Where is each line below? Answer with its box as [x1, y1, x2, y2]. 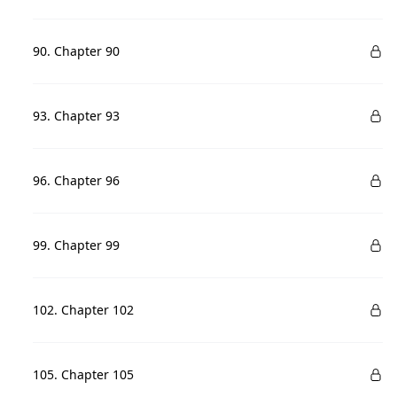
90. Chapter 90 [33, 43, 121, 59]
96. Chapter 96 [33, 172, 121, 189]
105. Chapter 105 [33, 366, 135, 383]
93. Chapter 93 [33, 107, 121, 124]
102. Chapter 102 [33, 301, 135, 318]
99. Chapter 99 [33, 237, 121, 253]
